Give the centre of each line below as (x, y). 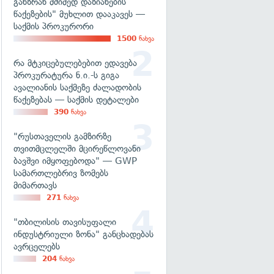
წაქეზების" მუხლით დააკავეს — (79, 14)
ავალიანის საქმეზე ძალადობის (77, 87)
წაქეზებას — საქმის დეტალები (76, 100)
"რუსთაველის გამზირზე (62, 136)
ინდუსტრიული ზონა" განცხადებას (83, 234)
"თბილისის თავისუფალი (65, 222)
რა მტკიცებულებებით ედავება (75, 63)
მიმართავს (35, 185)
